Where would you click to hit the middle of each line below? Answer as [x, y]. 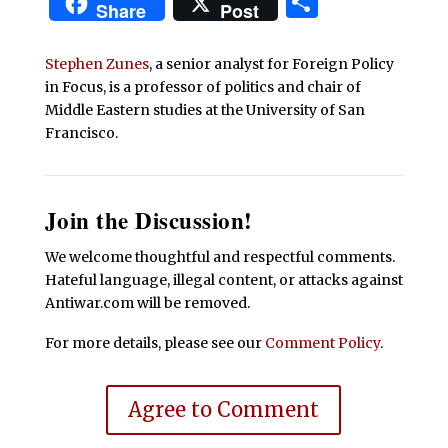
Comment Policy [322, 343]
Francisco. [81, 133]
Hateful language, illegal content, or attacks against [223, 280]
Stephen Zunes [96, 64]
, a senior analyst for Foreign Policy [271, 64]
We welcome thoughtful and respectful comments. [219, 257]
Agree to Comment [224, 410]
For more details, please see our [154, 343]
